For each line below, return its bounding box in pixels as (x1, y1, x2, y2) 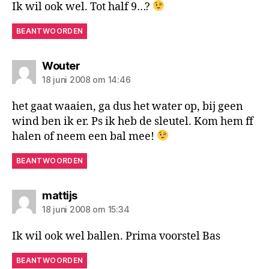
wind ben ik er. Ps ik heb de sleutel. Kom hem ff (12, 114, 253, 128)
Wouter (42, 59, 80, 72)
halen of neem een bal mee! (12, 129, 157, 144)
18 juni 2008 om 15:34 (42, 204, 130, 214)
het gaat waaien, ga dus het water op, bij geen (12, 99, 243, 113)
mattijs (42, 189, 77, 202)
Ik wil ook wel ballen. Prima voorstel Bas (12, 229, 220, 243)
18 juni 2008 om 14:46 (42, 74, 131, 85)
